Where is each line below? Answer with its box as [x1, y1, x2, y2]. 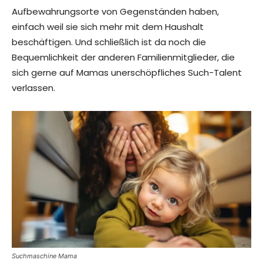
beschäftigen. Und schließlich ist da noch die [12, 36, 206, 49]
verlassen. [12, 82, 55, 95]
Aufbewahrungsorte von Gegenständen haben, [12, 5, 219, 18]
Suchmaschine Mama [12, 252, 77, 261]
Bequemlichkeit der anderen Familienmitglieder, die [12, 51, 235, 64]
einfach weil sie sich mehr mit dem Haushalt [12, 21, 204, 33]
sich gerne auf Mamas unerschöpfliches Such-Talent [12, 66, 242, 79]
